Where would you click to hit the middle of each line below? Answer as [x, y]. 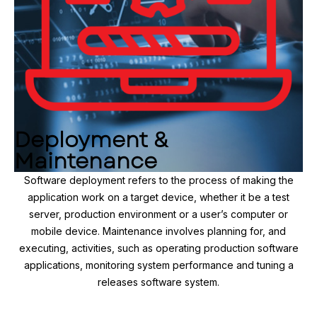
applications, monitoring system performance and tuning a [158, 265]
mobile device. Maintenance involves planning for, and [158, 231]
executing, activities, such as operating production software [158, 248]
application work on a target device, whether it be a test [158, 197]
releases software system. [158, 282]
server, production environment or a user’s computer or [158, 214]
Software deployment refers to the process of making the [158, 180]
